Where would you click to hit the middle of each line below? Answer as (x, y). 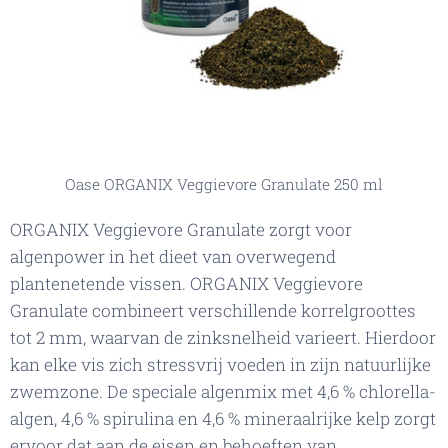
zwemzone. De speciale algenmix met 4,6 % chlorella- (223, 392)
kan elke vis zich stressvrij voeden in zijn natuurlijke (220, 365)
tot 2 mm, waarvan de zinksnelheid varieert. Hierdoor (223, 338)
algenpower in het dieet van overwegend (173, 257)
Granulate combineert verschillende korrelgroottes (213, 311)
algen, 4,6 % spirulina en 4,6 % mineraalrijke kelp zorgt (223, 419)
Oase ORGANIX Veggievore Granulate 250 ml (224, 184)
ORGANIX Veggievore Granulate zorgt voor (181, 230)
